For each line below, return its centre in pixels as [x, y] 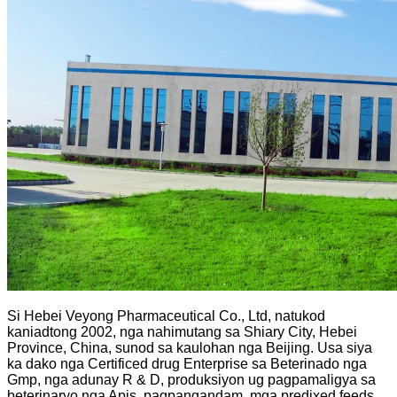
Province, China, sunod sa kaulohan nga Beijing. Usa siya [190, 347]
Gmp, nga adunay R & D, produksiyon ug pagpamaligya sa [191, 379]
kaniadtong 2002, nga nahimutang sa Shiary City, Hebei [182, 331]
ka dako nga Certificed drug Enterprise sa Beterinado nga [187, 363]
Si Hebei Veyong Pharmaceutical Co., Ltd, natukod [166, 315]
